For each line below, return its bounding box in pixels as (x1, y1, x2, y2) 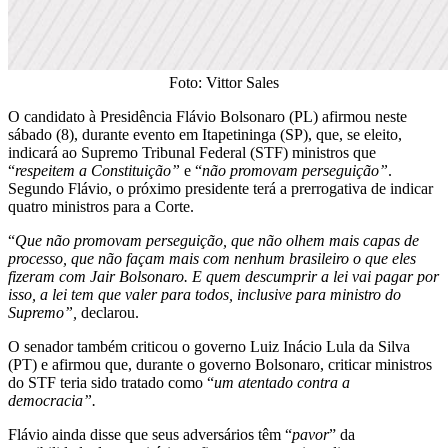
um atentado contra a (214, 374, 350, 392)
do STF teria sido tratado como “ (8, 374, 214, 392)
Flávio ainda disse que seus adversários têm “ (8, 426, 292, 444)
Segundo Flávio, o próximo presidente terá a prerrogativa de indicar (8, 180, 433, 198)
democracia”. (8, 392, 96, 410)
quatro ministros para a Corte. (8, 198, 194, 216)
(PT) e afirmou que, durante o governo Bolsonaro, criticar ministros (8, 356, 432, 374)
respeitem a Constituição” (15, 162, 180, 180)
